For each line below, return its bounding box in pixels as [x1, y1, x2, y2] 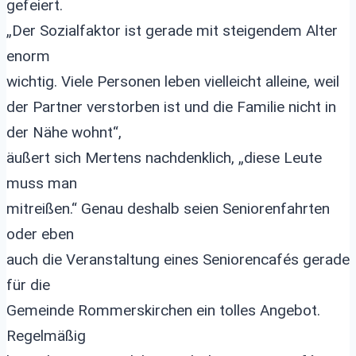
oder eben [6, 225, 74, 243]
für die [6, 276, 50, 294]
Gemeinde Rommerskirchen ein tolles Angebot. [6, 301, 320, 319]
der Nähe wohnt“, [6, 123, 122, 141]
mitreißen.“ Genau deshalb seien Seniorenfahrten [6, 199, 330, 218]
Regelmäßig [6, 327, 86, 345]
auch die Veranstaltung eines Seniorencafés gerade [6, 250, 350, 269]
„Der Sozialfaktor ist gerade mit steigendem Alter [6, 21, 338, 40]
